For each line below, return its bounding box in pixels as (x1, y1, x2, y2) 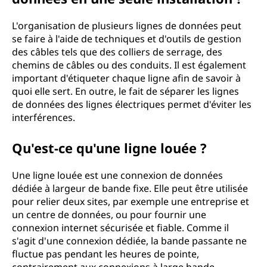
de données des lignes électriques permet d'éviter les (12, 98, 252, 111)
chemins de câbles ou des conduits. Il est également (12, 58, 246, 72)
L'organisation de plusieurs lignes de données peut (12, 19, 241, 32)
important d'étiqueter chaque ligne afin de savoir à (12, 72, 241, 85)
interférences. (12, 111, 75, 124)
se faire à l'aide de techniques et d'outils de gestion (12, 32, 241, 45)
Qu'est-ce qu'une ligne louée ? (12, 139, 207, 157)
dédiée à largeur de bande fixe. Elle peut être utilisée (12, 182, 248, 195)
